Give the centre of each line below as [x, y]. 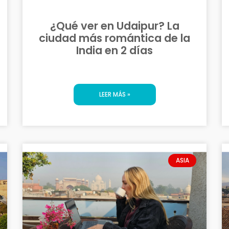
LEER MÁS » [114, 94]
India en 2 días [114, 50]
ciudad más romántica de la [114, 38]
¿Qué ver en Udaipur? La [114, 26]
